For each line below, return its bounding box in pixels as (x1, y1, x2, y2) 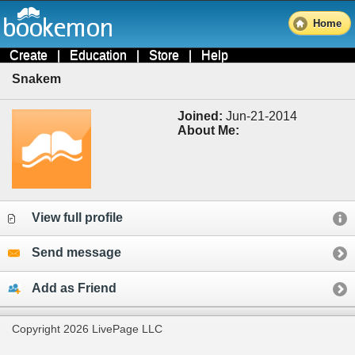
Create (10, 48, 48, 62)
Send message (32, 246, 121, 260)
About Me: (177, 123, 239, 137)
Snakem (12, 72, 61, 86)
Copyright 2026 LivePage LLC (12, 323, 162, 336)
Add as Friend (32, 281, 116, 295)
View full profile (32, 210, 123, 224)
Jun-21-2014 (222, 109, 297, 123)
